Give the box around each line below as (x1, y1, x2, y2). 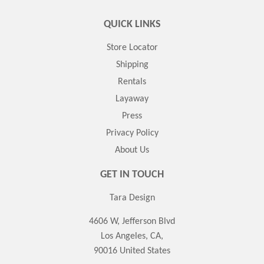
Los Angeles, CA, (101, 231, 163, 241)
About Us (115, 145, 149, 155)
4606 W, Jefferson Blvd (89, 216, 175, 226)
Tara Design (109, 193, 155, 203)
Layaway (115, 94, 148, 104)
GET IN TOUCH (100, 169, 164, 180)
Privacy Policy (105, 128, 159, 138)
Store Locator (106, 42, 158, 52)
